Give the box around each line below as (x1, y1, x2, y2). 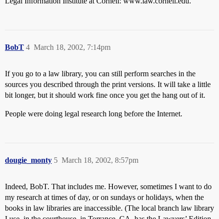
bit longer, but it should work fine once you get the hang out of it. (5, 91, 205, 99)
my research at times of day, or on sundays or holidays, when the (5, 193, 204, 201)
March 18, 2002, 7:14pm (34, 43, 110, 51)
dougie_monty (5, 156, 52, 164)
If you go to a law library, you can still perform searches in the (5, 69, 196, 78)
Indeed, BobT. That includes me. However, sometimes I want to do (5, 182, 212, 191)
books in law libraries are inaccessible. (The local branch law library (5, 204, 214, 212)
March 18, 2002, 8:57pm (62, 156, 138, 164)
